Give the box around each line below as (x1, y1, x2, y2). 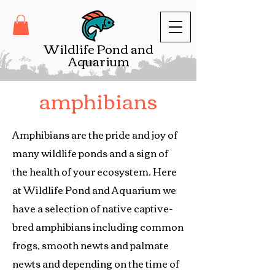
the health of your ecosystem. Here (12, 162, 177, 181)
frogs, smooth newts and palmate (12, 236, 169, 255)
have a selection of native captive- (12, 199, 173, 218)
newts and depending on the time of (12, 254, 179, 273)
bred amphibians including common (12, 217, 184, 236)
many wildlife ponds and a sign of (12, 144, 168, 163)
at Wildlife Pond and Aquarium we (12, 180, 176, 199)
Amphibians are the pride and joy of (12, 125, 177, 144)
